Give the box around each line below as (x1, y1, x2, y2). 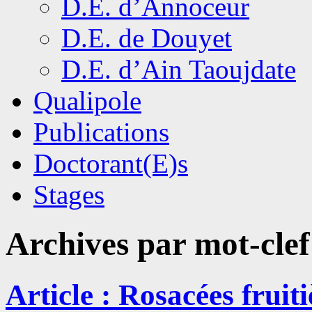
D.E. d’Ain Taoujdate (61, 54, 296, 84)
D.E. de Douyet (61, 23, 232, 53)
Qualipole (33, 86, 141, 116)
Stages (33, 180, 104, 210)
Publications (33, 117, 169, 147)
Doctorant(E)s (33, 148, 188, 178)
